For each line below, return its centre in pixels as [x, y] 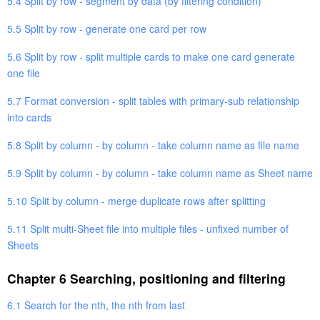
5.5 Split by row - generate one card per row [107, 28]
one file [24, 72]
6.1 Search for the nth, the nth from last [96, 305]
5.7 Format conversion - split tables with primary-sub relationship [153, 100]
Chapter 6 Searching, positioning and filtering [146, 278]
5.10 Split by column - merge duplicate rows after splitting [136, 200]
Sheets [23, 245]
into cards [29, 117]
